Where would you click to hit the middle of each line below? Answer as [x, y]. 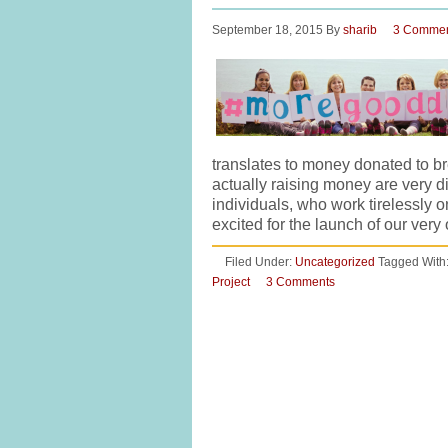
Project [231, 282]
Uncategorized [335, 262]
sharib [360, 30]
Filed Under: [260, 262]
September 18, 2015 [267, 30]
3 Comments [300, 282]
